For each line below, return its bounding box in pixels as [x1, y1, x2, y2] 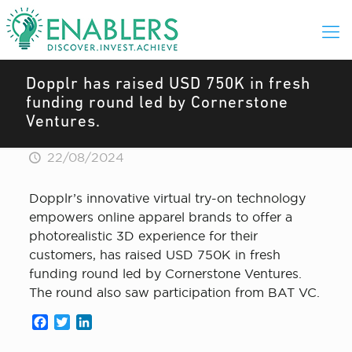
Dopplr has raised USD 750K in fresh [26, 76, 310, 93]
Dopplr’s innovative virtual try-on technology [28, 191, 306, 205]
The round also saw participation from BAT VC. [28, 285, 320, 299]
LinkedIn [91, 315, 145, 329]
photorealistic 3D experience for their [28, 229, 258, 243]
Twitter [69, 315, 112, 329]
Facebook [47, 315, 109, 329]
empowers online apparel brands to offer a [28, 210, 292, 224]
